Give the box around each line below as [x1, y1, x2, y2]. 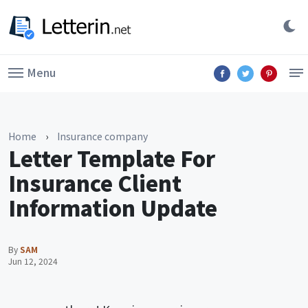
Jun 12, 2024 [8, 255, 58, 267]
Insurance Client [8, 167, 181, 198]
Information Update [8, 192, 217, 223]
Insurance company [57, 129, 148, 143]
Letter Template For [8, 142, 215, 173]
